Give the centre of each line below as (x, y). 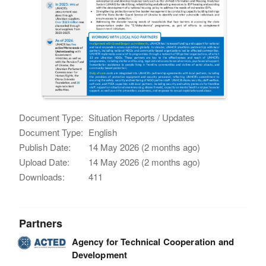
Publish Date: (45, 147)
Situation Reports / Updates (142, 117)
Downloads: (42, 176)
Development (99, 254)
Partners (41, 223)
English (103, 132)
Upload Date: (45, 161)
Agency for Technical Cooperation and (153, 241)
